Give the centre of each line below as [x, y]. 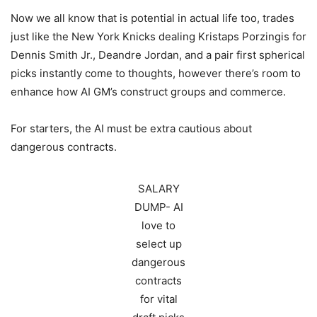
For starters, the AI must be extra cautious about [131, 128]
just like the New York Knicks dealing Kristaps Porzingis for [158, 36]
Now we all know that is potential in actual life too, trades [152, 18]
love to [158, 225]
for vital [158, 299]
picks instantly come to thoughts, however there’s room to [156, 73]
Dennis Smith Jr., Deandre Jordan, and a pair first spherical [158, 54]
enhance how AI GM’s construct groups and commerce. [148, 91]
